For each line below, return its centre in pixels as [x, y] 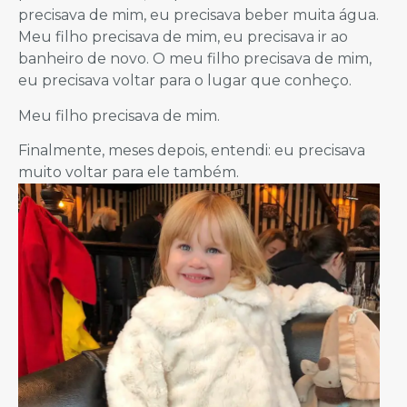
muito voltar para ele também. [129, 172]
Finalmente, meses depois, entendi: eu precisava [192, 150]
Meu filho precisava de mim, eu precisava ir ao [183, 37]
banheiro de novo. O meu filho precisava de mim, [195, 59]
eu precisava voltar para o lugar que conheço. [185, 81]
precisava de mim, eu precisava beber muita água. [199, 15]
